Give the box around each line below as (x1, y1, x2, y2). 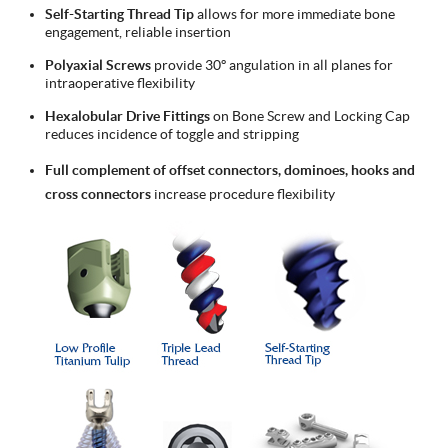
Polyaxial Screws (45, 56, 151, 73)
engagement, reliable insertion (45, 23, 231, 40)
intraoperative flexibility (45, 74, 195, 91)
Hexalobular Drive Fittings (45, 107, 210, 124)
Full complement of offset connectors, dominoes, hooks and (45, 161, 415, 178)
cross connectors (45, 185, 154, 202)
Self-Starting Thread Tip (45, 5, 194, 22)
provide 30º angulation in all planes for (151, 56, 393, 73)
